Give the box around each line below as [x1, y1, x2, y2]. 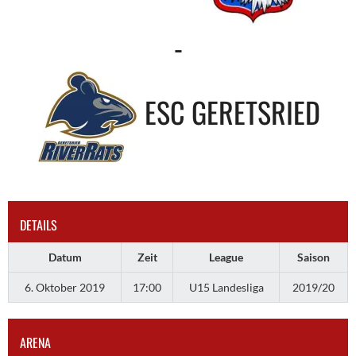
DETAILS [20, 215, 57, 234]
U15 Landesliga [188, 280, 264, 294]
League [209, 250, 243, 264]
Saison [297, 250, 330, 264]
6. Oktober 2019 [25, 280, 105, 294]
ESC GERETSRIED [144, 90, 320, 133]
